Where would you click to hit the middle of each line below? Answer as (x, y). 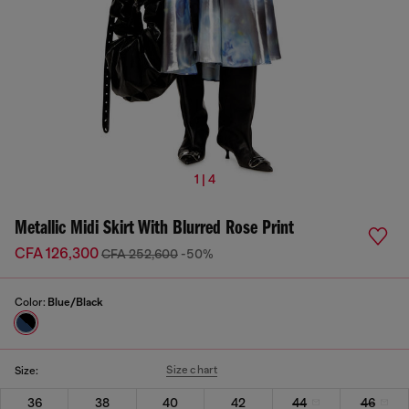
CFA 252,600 (140, 254)
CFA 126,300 (58, 254)
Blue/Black (75, 302)
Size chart (192, 370)
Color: (31, 302)
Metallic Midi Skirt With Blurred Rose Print (154, 229)
